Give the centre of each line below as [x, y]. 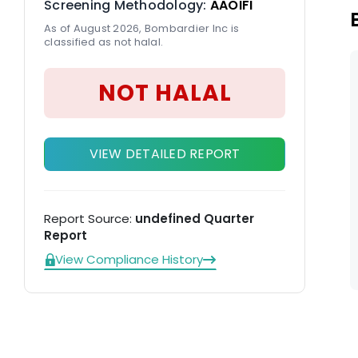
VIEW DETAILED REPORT [165, 154]
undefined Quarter [195, 219]
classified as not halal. [103, 42]
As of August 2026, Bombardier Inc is [141, 28]
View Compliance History [129, 259]
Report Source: [89, 219]
